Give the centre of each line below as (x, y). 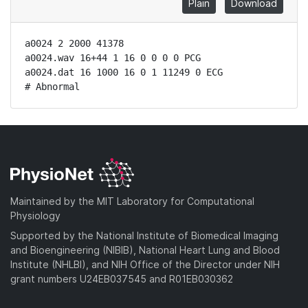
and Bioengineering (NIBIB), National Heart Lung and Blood (145, 250)
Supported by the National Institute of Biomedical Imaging (144, 235)
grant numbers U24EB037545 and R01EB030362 (122, 278)
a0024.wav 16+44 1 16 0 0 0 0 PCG (113, 58)
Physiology (35, 215)
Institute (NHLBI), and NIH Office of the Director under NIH (145, 264)
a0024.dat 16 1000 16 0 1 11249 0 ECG (124, 72)
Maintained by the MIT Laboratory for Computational (132, 201)
